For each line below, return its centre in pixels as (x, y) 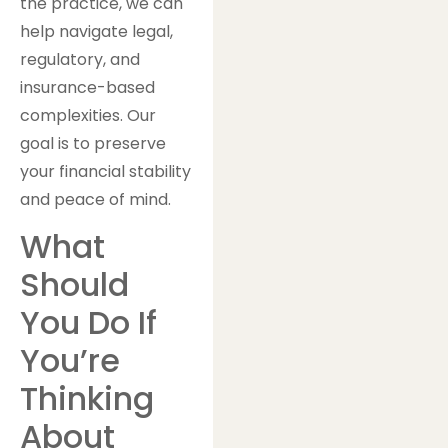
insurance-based (87, 87)
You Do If (88, 323)
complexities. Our (88, 115)
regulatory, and (80, 59)
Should (74, 285)
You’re (70, 361)
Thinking (87, 399)
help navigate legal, (96, 31)
